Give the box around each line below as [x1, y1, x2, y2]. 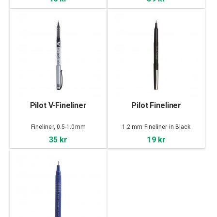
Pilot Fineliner [131, 100, 182, 110]
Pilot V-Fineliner [30, 100, 87, 110]
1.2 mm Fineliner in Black [122, 123, 191, 130]
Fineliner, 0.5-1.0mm [31, 123, 86, 130]
